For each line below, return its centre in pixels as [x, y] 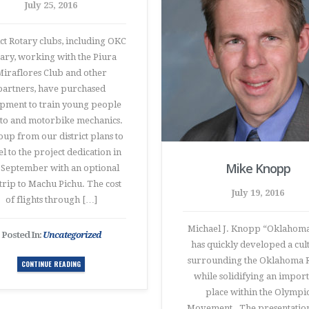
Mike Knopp [258, 168]
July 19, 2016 [258, 193]
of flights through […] [51, 200]
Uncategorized [72, 235]
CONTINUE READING [51, 264]
